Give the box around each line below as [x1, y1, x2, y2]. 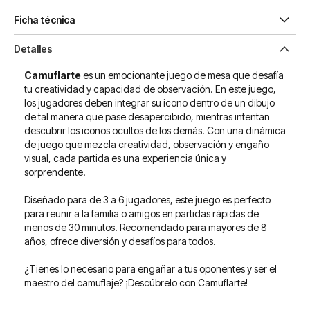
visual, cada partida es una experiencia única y [24, 152, 226, 164]
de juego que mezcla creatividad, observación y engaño [24, 138, 269, 150]
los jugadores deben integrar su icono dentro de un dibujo [24, 97, 275, 109]
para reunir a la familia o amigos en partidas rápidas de [24, 208, 259, 219]
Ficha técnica [14, 14, 75, 26]
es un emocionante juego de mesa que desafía [81, 69, 284, 81]
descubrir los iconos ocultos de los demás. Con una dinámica [24, 125, 286, 136]
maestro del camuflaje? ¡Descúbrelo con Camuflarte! [24, 277, 248, 289]
